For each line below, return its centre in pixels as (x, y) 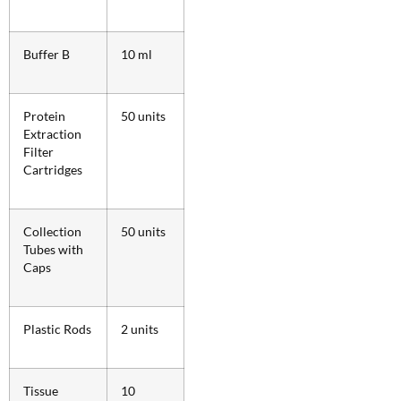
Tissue (41, 391)
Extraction (52, 134)
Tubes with (53, 249)
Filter (38, 152)
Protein (44, 116)
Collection (52, 231)
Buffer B (47, 54)
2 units (140, 329)
